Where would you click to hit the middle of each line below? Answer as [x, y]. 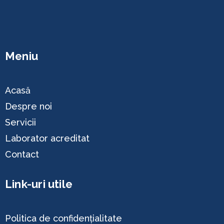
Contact [22, 154]
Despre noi [28, 106]
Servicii [20, 122]
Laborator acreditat [47, 138]
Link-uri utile [39, 184]
